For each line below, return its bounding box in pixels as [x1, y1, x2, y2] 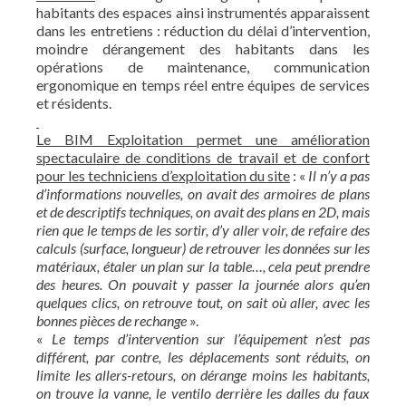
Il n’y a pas [308, 167, 371, 184]
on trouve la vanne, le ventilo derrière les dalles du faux [36, 384, 370, 401]
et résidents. [36, 94, 111, 111]
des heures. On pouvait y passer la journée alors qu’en [36, 275, 370, 293]
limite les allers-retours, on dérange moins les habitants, [36, 366, 370, 383]
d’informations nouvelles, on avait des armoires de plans [36, 185, 370, 202]
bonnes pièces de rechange [36, 312, 187, 329]
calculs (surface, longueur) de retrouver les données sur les [36, 239, 370, 256]
